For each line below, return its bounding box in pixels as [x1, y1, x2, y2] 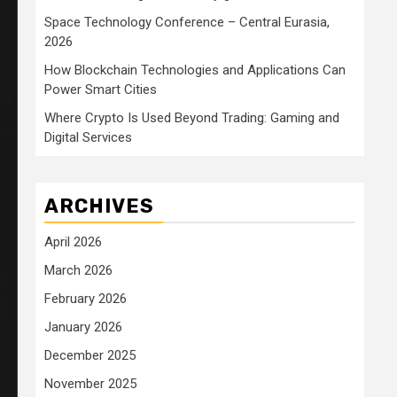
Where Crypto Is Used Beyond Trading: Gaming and [44, 109, 339, 126]
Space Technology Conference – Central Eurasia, [44, 13, 330, 30]
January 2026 [44, 318, 122, 335]
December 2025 [44, 346, 136, 363]
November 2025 [44, 375, 136, 392]
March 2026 [44, 261, 113, 278]
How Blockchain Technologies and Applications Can [44, 61, 346, 78]
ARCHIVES [44, 193, 154, 218]
